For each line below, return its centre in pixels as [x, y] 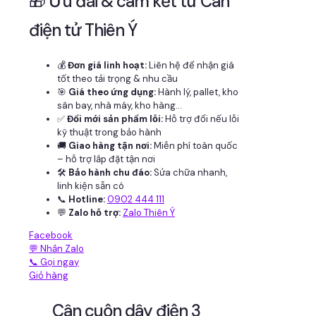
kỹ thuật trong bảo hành [109, 133]
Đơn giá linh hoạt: [107, 66]
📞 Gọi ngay [54, 262]
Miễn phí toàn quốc [195, 146]
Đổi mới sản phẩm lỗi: [115, 119]
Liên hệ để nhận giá [190, 66]
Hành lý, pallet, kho [197, 92]
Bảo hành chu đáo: [110, 173]
